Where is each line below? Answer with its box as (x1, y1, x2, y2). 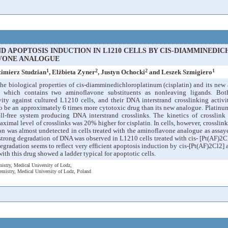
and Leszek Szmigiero (148, 68, 212, 76)
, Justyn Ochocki (98, 68, 145, 76)
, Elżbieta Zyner (49, 68, 95, 76)
